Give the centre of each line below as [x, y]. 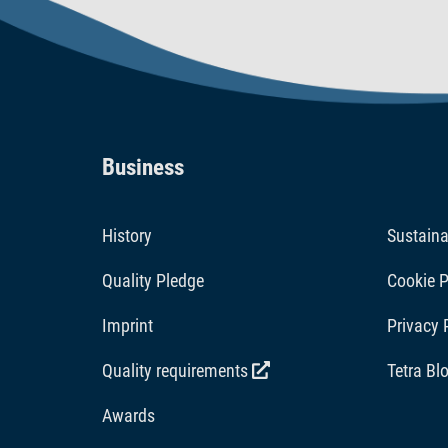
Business [143, 166]
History [127, 235]
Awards [128, 415]
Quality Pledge [153, 280]
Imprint [127, 325]
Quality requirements [177, 370]
